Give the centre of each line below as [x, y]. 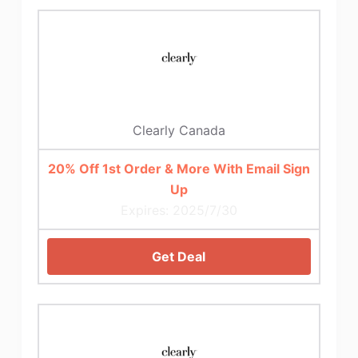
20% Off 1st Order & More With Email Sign [179, 168]
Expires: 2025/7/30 [179, 210]
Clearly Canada [179, 130]
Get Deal [179, 256]
